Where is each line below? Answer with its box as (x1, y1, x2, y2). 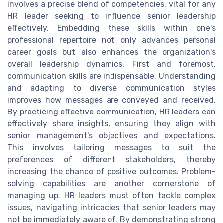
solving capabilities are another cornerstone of (7, 179, 216, 189)
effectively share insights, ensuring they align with (7, 119, 216, 129)
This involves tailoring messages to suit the (7, 143, 216, 153)
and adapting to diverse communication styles (7, 83, 216, 93)
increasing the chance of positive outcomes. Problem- (7, 167, 216, 177)
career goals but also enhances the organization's (7, 47, 216, 57)
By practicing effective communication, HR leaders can (7, 107, 216, 117)
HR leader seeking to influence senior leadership (7, 11, 216, 21)
